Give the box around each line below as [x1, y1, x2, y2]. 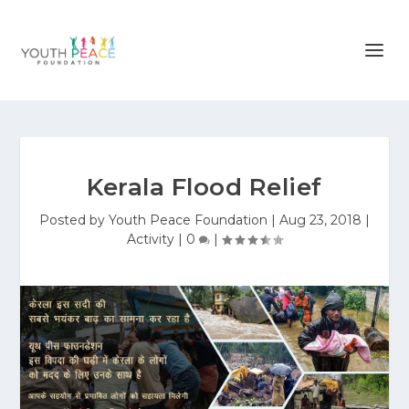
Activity [127, 231, 174, 247]
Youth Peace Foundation [109, 212, 267, 228]
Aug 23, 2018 [279, 212, 362, 228]
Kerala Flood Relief [87, 173, 322, 202]
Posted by [39, 212, 109, 228]
